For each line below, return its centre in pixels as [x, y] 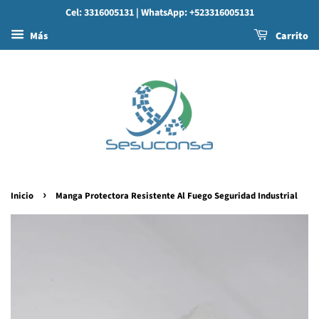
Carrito [291, 36]
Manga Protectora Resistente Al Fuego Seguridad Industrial [177, 195]
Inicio [22, 195]
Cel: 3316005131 [99, 13]
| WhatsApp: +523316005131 [195, 13]
